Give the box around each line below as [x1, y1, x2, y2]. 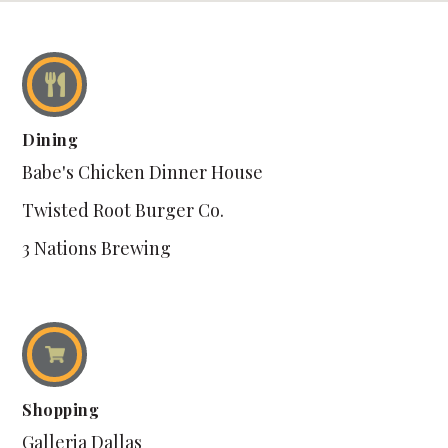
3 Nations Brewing [22, 236, 172, 260]
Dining [22, 129, 79, 150]
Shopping [22, 399, 100, 420]
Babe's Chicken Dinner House [22, 160, 264, 184]
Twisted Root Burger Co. [22, 198, 225, 222]
